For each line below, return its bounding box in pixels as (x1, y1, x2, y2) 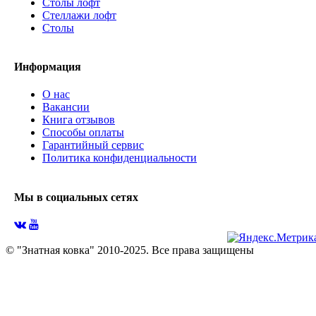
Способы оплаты (42, 126, 124, 139)
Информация (14, 61, 81, 73)
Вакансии (42, 101, 90, 114)
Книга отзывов (42, 114, 115, 126)
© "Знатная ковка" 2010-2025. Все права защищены (6, 243, 254, 256)
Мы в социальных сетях (14, 190, 138, 203)
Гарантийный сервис (42, 139, 144, 152)
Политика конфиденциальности (42, 152, 197, 164)
